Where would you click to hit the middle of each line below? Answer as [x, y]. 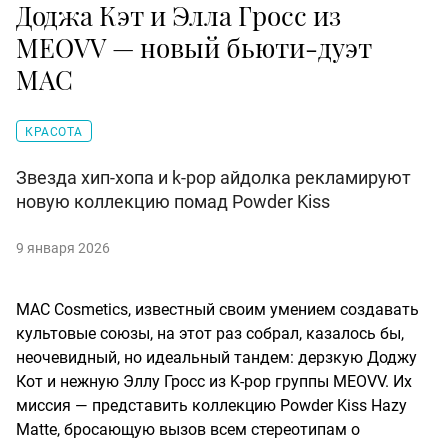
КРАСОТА [54, 132]
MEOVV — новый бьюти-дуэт [194, 48]
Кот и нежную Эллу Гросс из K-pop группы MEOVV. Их [214, 382]
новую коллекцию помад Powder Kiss [173, 202]
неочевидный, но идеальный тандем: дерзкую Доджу [216, 358]
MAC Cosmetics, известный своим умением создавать [217, 310]
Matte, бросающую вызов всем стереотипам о [188, 430]
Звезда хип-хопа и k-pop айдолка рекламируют [213, 178]
